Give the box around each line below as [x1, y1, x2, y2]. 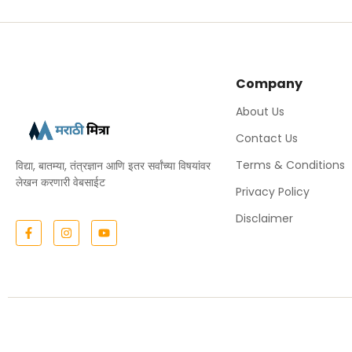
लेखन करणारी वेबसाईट [16, 174, 105, 190]
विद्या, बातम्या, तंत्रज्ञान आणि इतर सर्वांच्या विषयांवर [16, 157, 211, 174]
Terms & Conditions [236, 156, 345, 173]
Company [236, 74, 302, 93]
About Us [236, 103, 284, 119]
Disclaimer [236, 210, 293, 226]
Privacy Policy [236, 183, 310, 200]
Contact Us [236, 130, 298, 146]
